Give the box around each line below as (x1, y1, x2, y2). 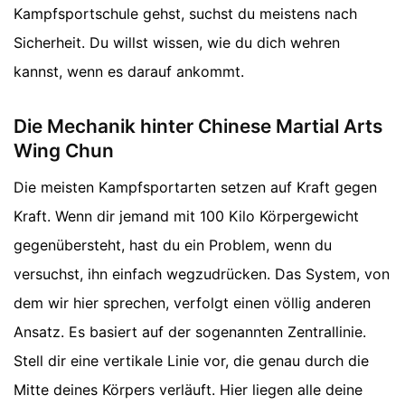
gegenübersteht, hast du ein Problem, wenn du (14, 235, 332, 254)
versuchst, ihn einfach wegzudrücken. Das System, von (14, 264, 390, 283)
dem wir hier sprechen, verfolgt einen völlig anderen (14, 293, 371, 312)
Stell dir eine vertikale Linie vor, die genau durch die (14, 351, 369, 370)
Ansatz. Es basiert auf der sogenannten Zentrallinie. (14, 322, 366, 341)
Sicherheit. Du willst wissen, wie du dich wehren (14, 33, 340, 52)
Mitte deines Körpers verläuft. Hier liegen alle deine (14, 380, 363, 399)
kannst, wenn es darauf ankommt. (14, 62, 244, 81)
